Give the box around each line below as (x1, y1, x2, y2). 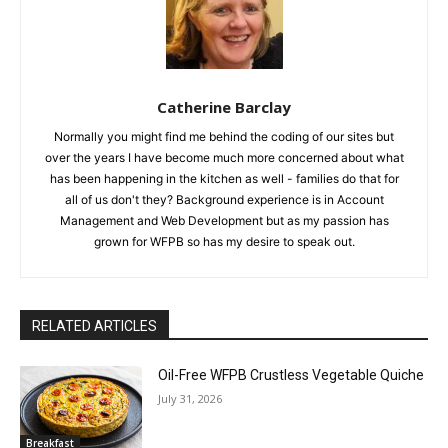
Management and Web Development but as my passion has (59, 213, 389, 229)
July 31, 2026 (158, 391, 223, 407)
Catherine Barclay (157, 97, 291, 118)
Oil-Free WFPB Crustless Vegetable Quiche (158, 367, 425, 384)
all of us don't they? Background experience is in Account (64, 192, 384, 208)
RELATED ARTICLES (32, 318, 157, 335)
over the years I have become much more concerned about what (44, 150, 404, 166)
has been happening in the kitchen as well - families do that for (49, 171, 399, 187)
